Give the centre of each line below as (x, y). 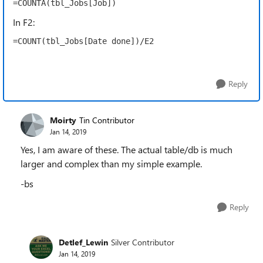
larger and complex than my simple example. (111, 163)
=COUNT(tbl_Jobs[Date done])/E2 (83, 41)
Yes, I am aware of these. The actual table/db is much (127, 149)
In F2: (24, 22)
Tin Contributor (107, 120)
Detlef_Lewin (83, 242)
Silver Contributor (143, 242)
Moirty (63, 120)
